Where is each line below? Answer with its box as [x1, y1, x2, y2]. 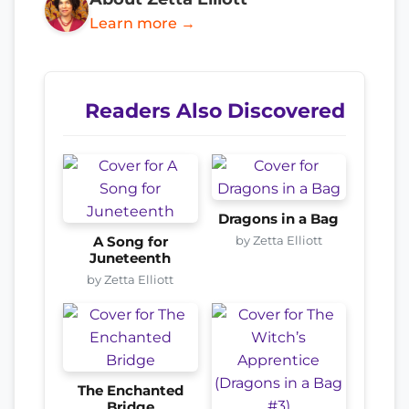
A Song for [92, 233, 168, 250]
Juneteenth [89, 249, 172, 267]
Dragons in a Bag [218, 210, 340, 227]
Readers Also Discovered [85, 98, 345, 122]
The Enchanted [77, 382, 184, 399]
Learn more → [89, 14, 195, 32]
